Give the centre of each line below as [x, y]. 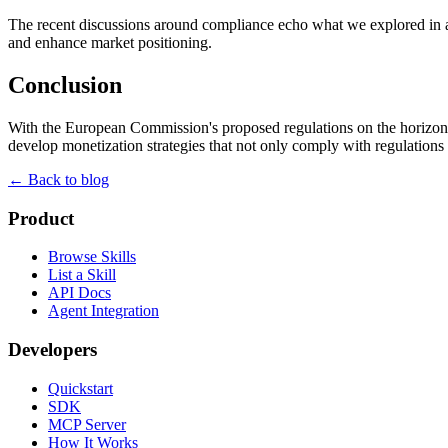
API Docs [79, 293]
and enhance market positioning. [110, 43]
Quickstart [80, 388]
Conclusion [65, 85]
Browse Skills [92, 257]
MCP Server [87, 424]
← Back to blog [58, 180]
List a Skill [82, 275]
